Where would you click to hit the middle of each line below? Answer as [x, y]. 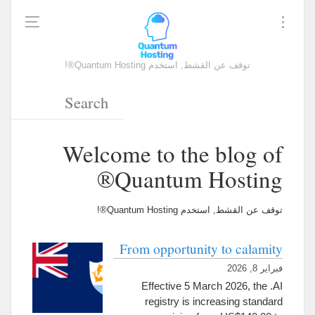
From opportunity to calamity [201, 248]
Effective [161, 286]
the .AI [268, 286]
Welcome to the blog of [173, 153]
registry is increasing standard [214, 301]
